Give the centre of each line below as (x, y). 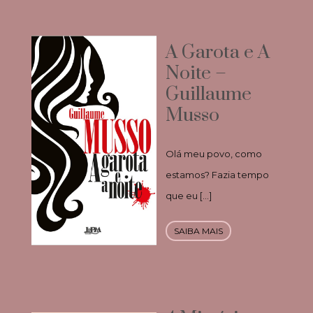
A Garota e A (217, 53)
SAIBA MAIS (198, 231)
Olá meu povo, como (213, 154)
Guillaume (208, 95)
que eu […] (188, 196)
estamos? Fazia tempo (217, 175)
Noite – (196, 74)
